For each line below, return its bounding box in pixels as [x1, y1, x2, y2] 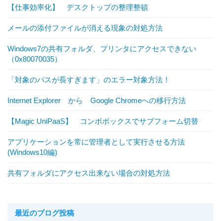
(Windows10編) [7, 148, 57, 157]
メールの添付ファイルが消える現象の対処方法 [7, 24, 163, 33]
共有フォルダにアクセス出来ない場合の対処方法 [7, 169, 170, 178]
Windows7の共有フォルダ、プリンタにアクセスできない [7, 44, 196, 53]
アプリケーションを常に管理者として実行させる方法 [7, 138, 185, 147]
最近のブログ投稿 [15, 209, 74, 218]
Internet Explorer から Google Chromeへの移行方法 [7, 96, 186, 105]
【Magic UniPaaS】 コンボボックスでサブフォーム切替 [7, 117, 198, 126]
